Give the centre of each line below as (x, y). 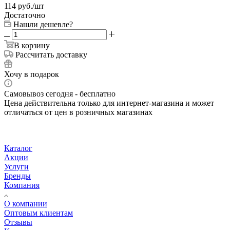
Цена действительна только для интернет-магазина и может (109, 103)
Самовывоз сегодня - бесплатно (60, 93)
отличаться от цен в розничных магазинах (78, 112)
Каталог (18, 148)
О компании (26, 203)
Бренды (17, 176)
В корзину (32, 45)
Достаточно (25, 15)
